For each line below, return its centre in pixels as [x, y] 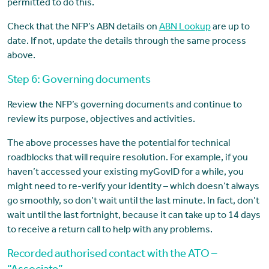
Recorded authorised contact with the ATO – [112, 255]
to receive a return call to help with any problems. [110, 231]
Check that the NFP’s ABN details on [83, 28]
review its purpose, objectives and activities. [101, 120]
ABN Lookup [185, 28]
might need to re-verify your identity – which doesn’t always [133, 188]
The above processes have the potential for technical [118, 144]
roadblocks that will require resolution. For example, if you [127, 159]
